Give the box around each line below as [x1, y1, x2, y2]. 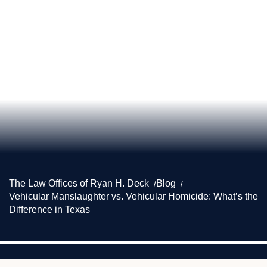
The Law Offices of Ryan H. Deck [9, 178, 149, 188]
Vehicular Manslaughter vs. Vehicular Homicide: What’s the [9, 191, 258, 201]
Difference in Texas [9, 204, 90, 215]
